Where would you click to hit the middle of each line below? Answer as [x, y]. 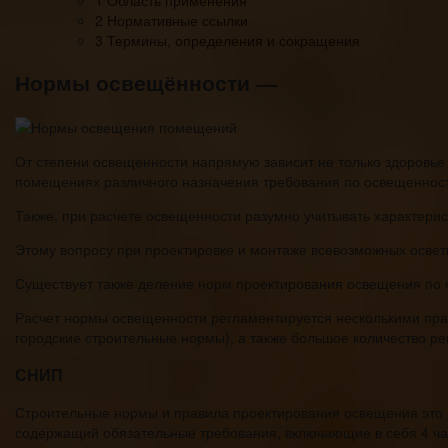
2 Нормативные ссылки [171, 19]
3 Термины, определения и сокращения [227, 39]
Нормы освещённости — [146, 81]
